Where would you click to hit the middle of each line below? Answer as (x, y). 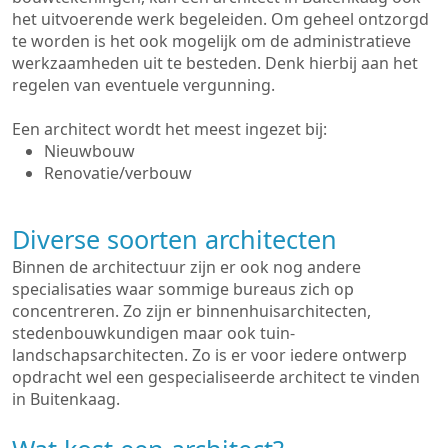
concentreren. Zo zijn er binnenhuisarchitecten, (191, 311)
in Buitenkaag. (66, 399)
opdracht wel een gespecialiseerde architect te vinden (216, 377)
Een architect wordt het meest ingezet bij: (169, 129)
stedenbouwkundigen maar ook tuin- (153, 333)
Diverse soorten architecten (174, 239)
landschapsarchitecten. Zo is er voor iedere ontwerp (209, 355)
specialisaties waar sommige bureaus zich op (183, 289)
